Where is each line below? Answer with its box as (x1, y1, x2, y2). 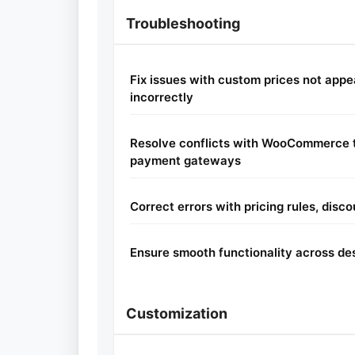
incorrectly (130, 90, 193, 105)
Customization (126, 305, 227, 322)
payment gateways (130, 153, 241, 168)
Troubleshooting (126, 15, 240, 32)
